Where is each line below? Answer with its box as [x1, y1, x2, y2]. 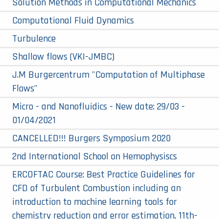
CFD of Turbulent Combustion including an [12, 181, 181, 195]
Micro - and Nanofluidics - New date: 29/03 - [12, 100, 185, 113]
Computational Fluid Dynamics [12, 14, 134, 27]
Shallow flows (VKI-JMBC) [12, 50, 114, 63]
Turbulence [12, 32, 56, 45]
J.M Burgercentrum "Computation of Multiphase [12, 68, 205, 81]
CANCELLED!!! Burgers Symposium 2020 [12, 131, 171, 145]
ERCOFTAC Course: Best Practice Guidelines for [12, 168, 195, 181]
